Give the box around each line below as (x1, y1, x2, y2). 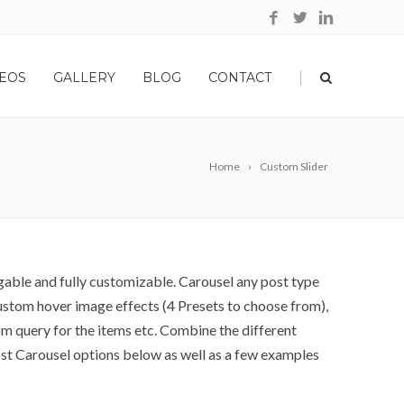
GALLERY (53, 69, 115, 86)
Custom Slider (260, 160, 328, 173)
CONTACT (208, 69, 271, 86)
